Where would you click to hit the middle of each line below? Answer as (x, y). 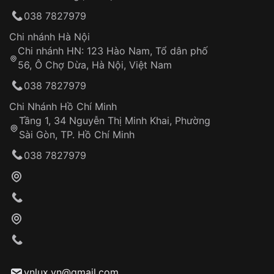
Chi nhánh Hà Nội (50, 37)
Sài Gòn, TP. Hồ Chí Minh (76, 134)
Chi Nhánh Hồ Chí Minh (63, 106)
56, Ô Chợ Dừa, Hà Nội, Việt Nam (95, 65)
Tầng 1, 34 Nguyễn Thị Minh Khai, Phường (114, 120)
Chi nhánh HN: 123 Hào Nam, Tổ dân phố (113, 51)
